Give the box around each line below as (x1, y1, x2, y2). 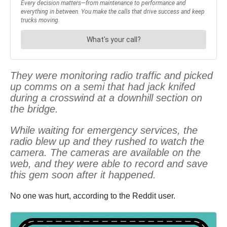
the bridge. (10, 103, 58, 115)
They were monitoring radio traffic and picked (10, 70, 213, 82)
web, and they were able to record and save (10, 158, 208, 170)
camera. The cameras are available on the (10, 147, 201, 159)
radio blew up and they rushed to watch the (10, 136, 204, 147)
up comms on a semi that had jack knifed (10, 81, 195, 93)
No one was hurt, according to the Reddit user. (10, 192, 175, 201)
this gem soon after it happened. (10, 169, 156, 181)
